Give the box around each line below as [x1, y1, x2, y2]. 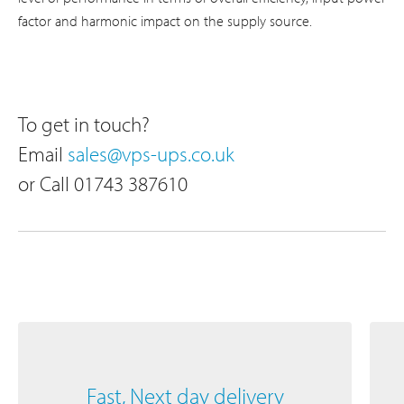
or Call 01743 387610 [18, 170, 188, 197]
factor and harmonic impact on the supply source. [18, 12, 312, 30]
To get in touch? [18, 111, 150, 137]
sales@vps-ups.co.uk [68, 141, 234, 167]
